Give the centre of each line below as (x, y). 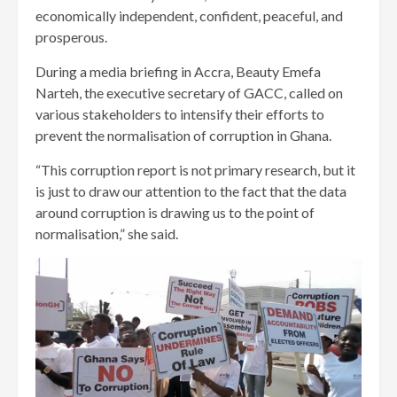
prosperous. (71, 37)
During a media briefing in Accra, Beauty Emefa (178, 72)
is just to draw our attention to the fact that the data (191, 191)
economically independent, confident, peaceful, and (189, 16)
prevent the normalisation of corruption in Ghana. (183, 136)
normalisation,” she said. (107, 234)
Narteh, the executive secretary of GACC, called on (189, 93)
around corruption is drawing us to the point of (175, 213)
